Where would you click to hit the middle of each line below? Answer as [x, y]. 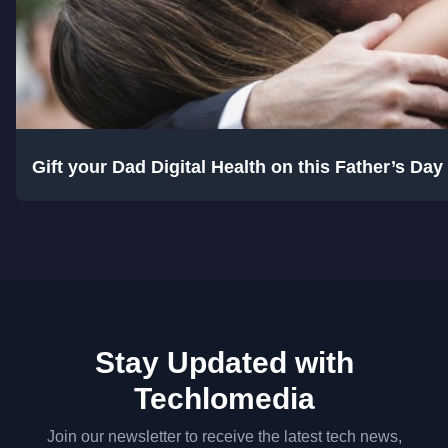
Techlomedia [224, 399]
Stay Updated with [224, 363]
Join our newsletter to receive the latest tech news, [224, 437]
